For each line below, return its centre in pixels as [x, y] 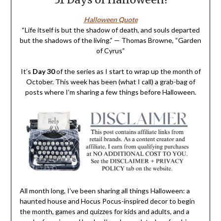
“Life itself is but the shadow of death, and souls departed [110, 30]
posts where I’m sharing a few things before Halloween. [110, 92]
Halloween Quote [110, 20]
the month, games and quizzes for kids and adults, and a [104, 212]
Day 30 [43, 72]
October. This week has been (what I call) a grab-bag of [110, 82]
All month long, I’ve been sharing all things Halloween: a [105, 191]
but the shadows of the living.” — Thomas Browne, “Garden [110, 40]
